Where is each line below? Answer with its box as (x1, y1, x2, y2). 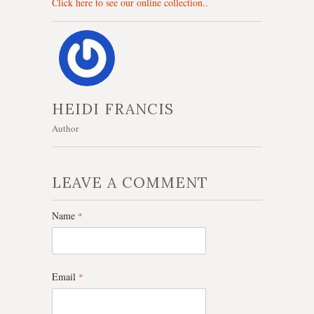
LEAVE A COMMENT (52, 173, 208, 193)
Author (52, 122, 78, 135)
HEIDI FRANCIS (52, 100, 174, 118)
